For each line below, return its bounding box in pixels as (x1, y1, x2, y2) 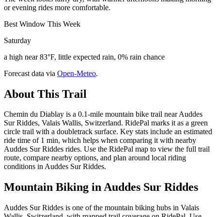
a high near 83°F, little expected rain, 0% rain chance (4, 52, 165, 61)
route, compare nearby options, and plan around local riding (4, 154, 186, 162)
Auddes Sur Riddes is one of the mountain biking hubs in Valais (4, 203, 199, 212)
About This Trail (4, 87, 87, 100)
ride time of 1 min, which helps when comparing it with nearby (4, 136, 196, 145)
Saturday (4, 36, 31, 45)
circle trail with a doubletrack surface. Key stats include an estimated (4, 127, 212, 136)
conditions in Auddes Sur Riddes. (4, 162, 106, 171)
